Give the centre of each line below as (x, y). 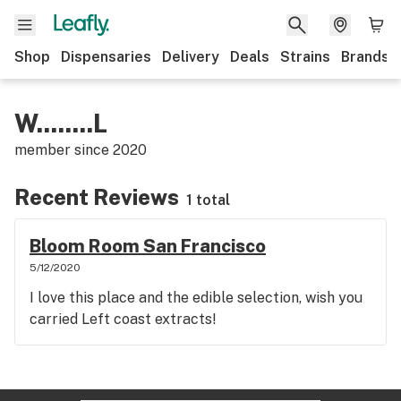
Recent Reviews (97, 197)
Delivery (191, 57)
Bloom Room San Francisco (148, 246)
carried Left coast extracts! (123, 319)
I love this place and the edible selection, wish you (196, 298)
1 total (208, 200)
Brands (365, 57)
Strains (305, 57)
